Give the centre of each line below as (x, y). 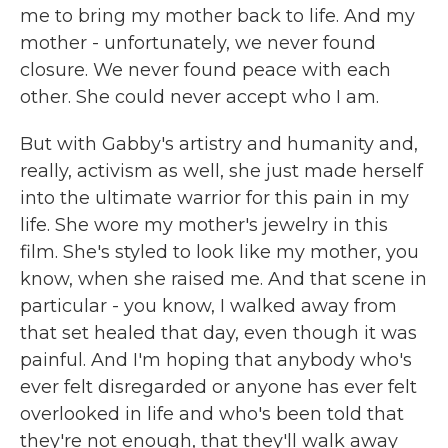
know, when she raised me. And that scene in (223, 279)
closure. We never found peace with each (205, 70)
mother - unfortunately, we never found (198, 43)
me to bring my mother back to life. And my (217, 16)
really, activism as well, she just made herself (221, 171)
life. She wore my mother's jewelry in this (204, 225)
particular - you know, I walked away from (208, 306)
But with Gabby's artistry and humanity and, (219, 144)
